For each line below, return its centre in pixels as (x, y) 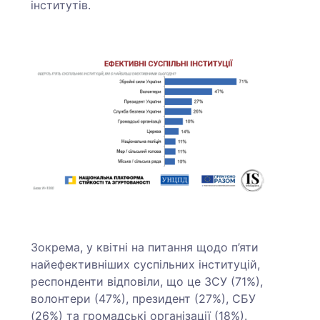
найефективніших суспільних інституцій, (146, 264)
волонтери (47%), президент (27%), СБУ (144, 298)
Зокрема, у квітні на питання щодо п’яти (145, 247)
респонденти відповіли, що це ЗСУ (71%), (147, 281)
